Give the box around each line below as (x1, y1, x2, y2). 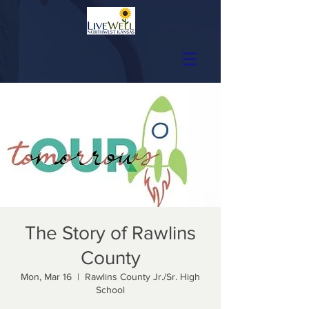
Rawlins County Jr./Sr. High (85, 271, 200, 282)
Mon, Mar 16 (21, 271, 72, 282)
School (96, 284, 125, 295)
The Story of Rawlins (25, 222, 196, 243)
